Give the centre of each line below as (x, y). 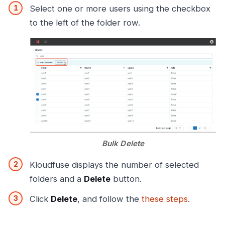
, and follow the (109, 199)
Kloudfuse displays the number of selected (114, 165)
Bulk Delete (123, 144)
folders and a (57, 179)
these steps (165, 199)
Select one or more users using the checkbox (120, 9)
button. (126, 179)
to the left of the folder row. (85, 23)
